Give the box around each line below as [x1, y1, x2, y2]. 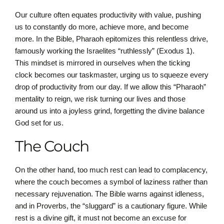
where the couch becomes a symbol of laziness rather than [15, 177, 207, 186]
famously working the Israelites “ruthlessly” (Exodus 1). [15, 46, 194, 55]
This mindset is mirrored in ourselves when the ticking [15, 58, 190, 67]
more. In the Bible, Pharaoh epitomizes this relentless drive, [15, 34, 208, 43]
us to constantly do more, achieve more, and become [15, 22, 188, 31]
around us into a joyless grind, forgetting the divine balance [15, 106, 204, 115]
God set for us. [15, 118, 63, 127]
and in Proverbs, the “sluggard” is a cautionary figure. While [15, 201, 207, 210]
